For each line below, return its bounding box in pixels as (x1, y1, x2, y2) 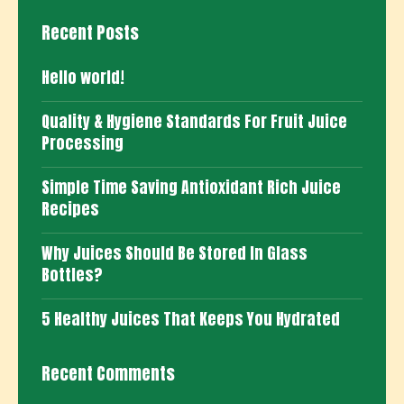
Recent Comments (41, 361, 176, 387)
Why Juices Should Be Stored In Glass (41, 240, 308, 265)
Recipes (41, 196, 100, 221)
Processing (41, 130, 124, 155)
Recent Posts (41, 19, 140, 45)
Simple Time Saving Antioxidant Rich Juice (41, 174, 342, 199)
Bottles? (41, 262, 104, 287)
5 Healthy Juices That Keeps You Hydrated (41, 306, 341, 331)
